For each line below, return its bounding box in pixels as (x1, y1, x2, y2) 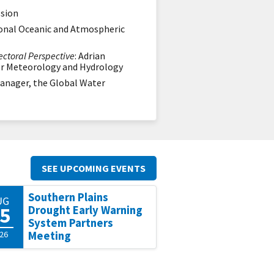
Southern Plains (28, 190, 109, 204)
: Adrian (75, 50, 105, 62)
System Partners (28, 216, 114, 230)
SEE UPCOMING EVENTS (42, 162, 146, 174)
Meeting (28, 229, 72, 243)
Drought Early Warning (28, 203, 143, 217)
